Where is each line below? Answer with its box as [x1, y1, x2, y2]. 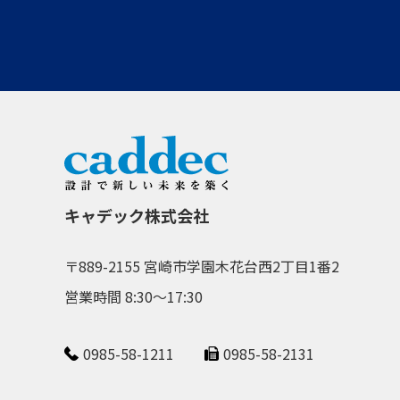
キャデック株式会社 [64, 204, 209, 228]
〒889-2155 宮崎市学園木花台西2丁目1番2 [64, 254, 340, 277]
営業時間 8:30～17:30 [64, 285, 204, 307]
